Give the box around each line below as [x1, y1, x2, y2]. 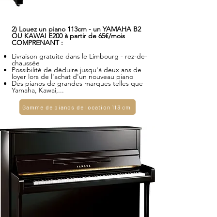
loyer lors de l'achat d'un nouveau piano [12, 72, 133, 81]
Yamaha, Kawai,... [12, 86, 64, 94]
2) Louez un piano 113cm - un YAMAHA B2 [12, 25, 141, 33]
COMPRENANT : [12, 38, 63, 47]
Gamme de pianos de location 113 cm [22, 104, 131, 110]
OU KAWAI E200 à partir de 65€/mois [12, 31, 125, 40]
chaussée [12, 59, 40, 67]
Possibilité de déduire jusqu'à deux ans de [12, 65, 141, 74]
